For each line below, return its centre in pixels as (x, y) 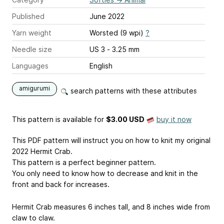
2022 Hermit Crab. (42, 151)
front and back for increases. (61, 184)
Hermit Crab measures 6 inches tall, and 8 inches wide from (111, 206)
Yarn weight (32, 32)
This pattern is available (52, 119)
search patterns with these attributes (133, 90)
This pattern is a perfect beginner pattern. (84, 162)
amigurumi (34, 88)
